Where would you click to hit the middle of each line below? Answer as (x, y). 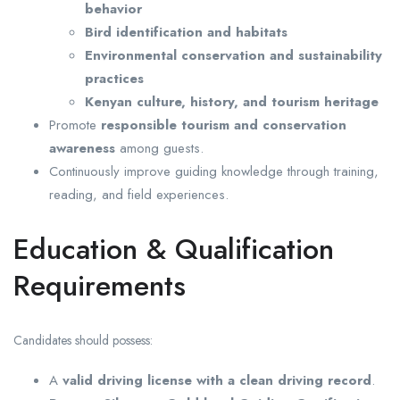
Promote (75, 125)
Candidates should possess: (83, 341)
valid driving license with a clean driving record (217, 381)
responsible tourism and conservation (224, 125)
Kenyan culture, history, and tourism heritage (232, 102)
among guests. (159, 149)
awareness (82, 149)
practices (114, 79)
